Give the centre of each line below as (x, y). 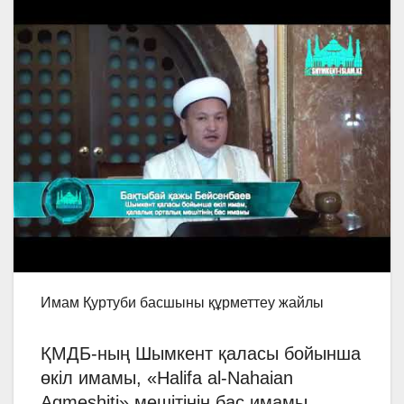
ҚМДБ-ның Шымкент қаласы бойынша (201, 353)
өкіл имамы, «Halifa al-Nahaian (167, 377)
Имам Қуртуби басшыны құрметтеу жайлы (182, 302)
